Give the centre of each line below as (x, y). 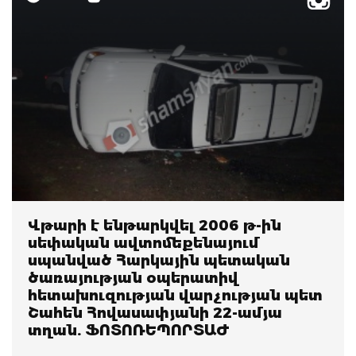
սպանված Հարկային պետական (159, 260)
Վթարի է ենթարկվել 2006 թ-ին (155, 225)
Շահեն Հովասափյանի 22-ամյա (155, 313)
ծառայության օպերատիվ (133, 278)
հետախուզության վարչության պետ (175, 295)
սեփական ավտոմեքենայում (143, 243)
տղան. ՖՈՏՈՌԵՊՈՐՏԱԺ (129, 330)
